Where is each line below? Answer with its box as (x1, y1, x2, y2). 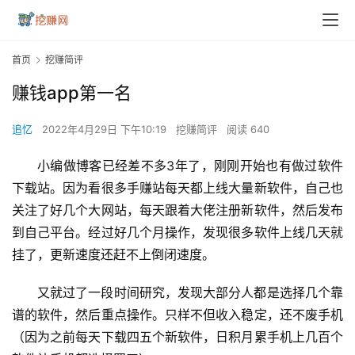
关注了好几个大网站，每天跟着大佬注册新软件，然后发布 (12, 202, 343, 219)
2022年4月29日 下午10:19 (42, 123, 170, 136)
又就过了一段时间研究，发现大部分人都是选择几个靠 (37, 284, 343, 301)
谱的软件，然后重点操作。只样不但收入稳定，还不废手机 (12, 307, 343, 323)
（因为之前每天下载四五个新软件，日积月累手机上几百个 (12, 329, 343, 345)
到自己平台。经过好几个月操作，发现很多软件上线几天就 (12, 224, 343, 241)
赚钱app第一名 (12, 82, 132, 104)
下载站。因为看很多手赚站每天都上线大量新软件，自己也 (12, 180, 343, 197)
